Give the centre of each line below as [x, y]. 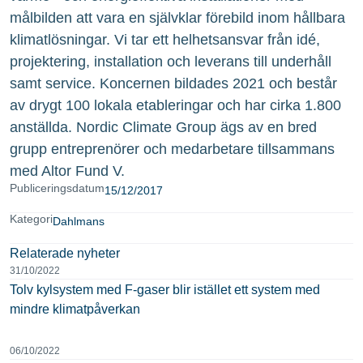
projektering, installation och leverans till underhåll [171, 61]
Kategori [31, 218]
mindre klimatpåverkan [75, 309]
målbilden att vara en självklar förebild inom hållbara [177, 17]
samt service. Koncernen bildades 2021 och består [173, 83]
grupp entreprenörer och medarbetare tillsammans [172, 149]
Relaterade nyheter [65, 253]
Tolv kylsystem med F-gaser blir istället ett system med [165, 289]
